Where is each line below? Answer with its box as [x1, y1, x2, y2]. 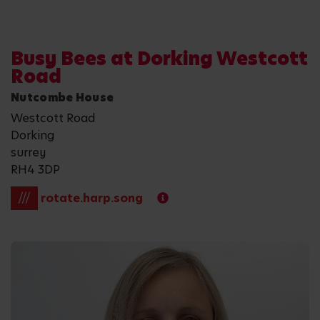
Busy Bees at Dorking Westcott [11, 46, 308, 71]
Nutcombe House [11, 89, 114, 105]
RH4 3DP [11, 161, 60, 178]
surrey [11, 144, 46, 161]
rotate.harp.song [41, 189, 143, 206]
